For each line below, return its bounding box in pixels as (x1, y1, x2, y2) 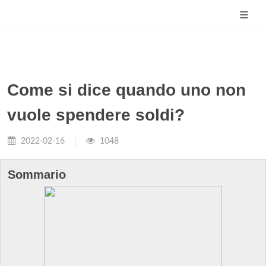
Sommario (8, 168, 66, 181)
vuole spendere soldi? (7, 106, 185, 124)
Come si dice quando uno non (7, 81, 246, 99)
